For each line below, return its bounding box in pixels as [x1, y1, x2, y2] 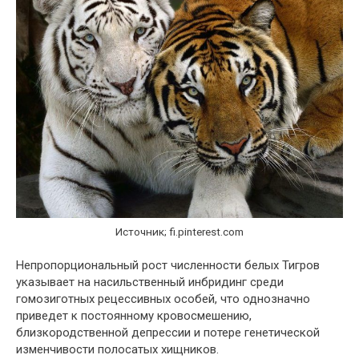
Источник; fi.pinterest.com [115, 225, 244, 239]
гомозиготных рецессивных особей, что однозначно [16, 291, 310, 306]
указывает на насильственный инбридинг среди [16, 274, 284, 289]
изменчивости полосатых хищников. [16, 341, 219, 357]
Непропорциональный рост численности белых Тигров [16, 257, 320, 272]
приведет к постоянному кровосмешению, [16, 308, 252, 323]
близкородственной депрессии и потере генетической [16, 325, 320, 340]
